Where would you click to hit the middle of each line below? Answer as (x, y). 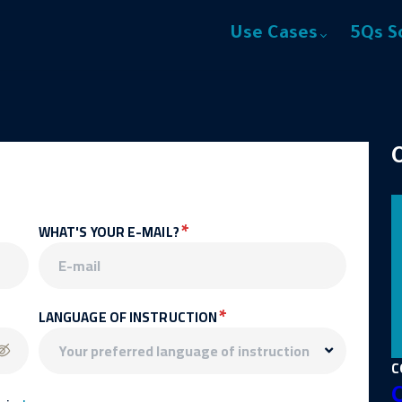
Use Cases (274, 35)
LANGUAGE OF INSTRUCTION (129, 317)
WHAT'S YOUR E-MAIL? (110, 232)
